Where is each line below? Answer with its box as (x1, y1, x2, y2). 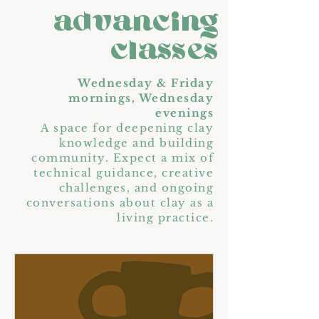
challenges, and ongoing (58, 181, 214, 194)
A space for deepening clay (41, 121, 214, 135)
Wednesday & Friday (78, 76, 214, 90)
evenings (155, 106, 214, 120)
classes (110, 38, 219, 66)
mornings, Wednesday (68, 91, 214, 105)
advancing (53, 9, 219, 38)
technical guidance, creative (33, 166, 214, 179)
